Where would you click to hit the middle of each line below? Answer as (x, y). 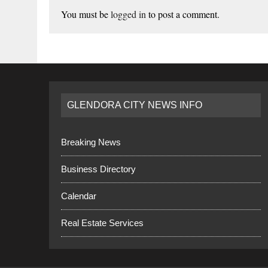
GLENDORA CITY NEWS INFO (135, 105)
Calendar (79, 196)
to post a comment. (183, 14)
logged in (128, 14)
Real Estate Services (102, 223)
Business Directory (98, 169)
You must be (86, 14)
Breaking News (91, 142)
